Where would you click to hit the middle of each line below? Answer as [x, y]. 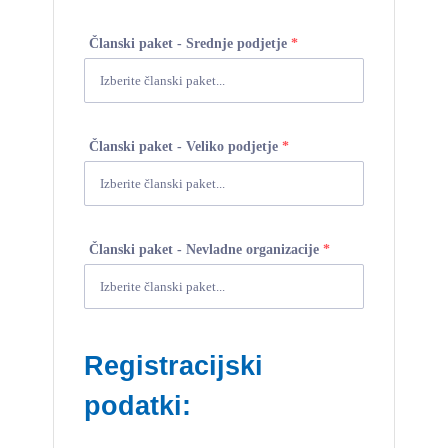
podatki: [138, 406]
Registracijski [174, 366]
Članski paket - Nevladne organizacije [206, 250]
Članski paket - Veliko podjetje [186, 147]
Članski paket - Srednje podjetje [190, 44]
